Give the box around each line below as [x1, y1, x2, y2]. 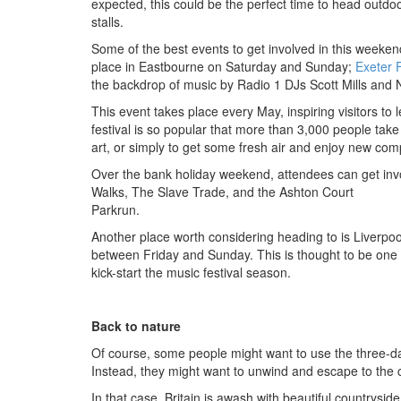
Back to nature [91, 316, 181, 335]
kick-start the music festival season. [91, 262, 291, 281]
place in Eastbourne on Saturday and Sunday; [91, 56, 355, 75]
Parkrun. [91, 200, 140, 218]
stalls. [91, 12, 124, 30]
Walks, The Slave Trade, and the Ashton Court [91, 182, 354, 200]
